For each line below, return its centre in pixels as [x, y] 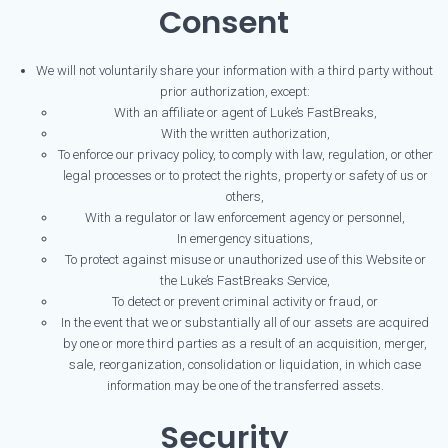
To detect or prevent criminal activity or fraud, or [245, 302]
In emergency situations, [245, 239]
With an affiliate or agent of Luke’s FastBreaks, [245, 113]
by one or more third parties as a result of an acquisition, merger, [245, 344]
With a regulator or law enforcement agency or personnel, [245, 218]
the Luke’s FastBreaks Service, [245, 281]
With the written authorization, [245, 134]
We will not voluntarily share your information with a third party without [234, 71]
